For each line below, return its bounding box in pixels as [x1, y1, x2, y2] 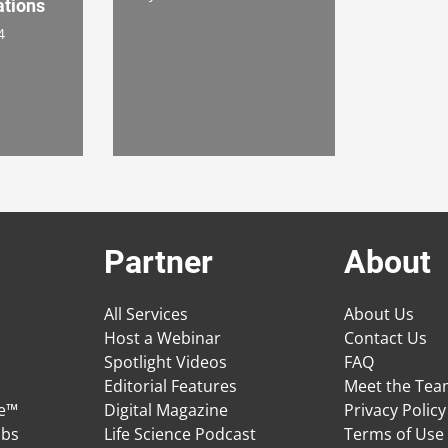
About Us [344, 303, 414, 326]
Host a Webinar [104, 327, 221, 350]
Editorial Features [104, 375, 237, 398]
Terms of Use [344, 423, 444, 446]
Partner [104, 243, 213, 282]
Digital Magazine [104, 399, 228, 422]
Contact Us [344, 327, 427, 350]
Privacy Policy [344, 399, 446, 422]
